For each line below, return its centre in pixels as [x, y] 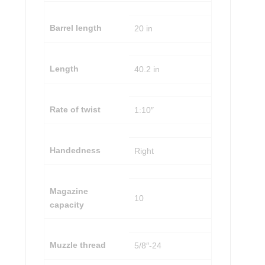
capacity [67, 205]
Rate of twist [75, 110]
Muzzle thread [77, 245]
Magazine [69, 191]
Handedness [75, 151]
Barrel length [75, 28]
